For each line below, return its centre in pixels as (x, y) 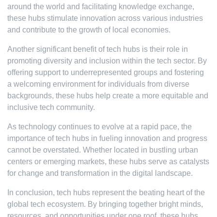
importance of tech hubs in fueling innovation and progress (107, 138)
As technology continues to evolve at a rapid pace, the (100, 127)
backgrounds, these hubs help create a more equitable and (108, 96)
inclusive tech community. (51, 107)
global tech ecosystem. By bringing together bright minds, (105, 204)
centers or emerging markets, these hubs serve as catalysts (108, 162)
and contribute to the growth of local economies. (89, 30)
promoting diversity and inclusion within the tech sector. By (107, 61)
